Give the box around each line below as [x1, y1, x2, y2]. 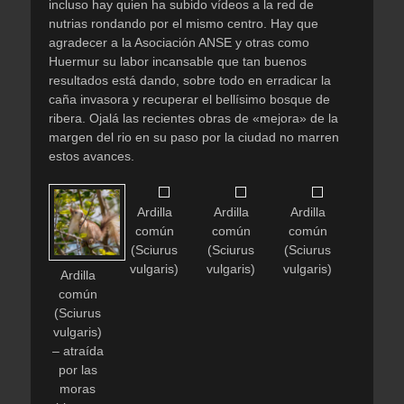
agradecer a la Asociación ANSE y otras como [49, 35, 309, 50]
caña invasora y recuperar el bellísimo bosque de [49, 92, 330, 107]
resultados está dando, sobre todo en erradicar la [49, 73, 331, 88]
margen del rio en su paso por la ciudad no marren [49, 130, 339, 145]
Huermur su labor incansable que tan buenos [49, 54, 307, 69]
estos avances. [49, 149, 134, 164]
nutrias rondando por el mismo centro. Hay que [49, 16, 318, 32]
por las [58, 363, 97, 378]
